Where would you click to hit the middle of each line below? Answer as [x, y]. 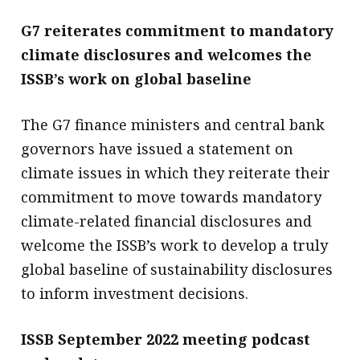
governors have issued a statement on [157, 148]
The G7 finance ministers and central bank [173, 124]
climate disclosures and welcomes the [167, 54]
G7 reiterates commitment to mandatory [178, 30]
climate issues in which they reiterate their [176, 172]
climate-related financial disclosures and [167, 221]
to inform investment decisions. [135, 293]
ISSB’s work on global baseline [137, 78]
